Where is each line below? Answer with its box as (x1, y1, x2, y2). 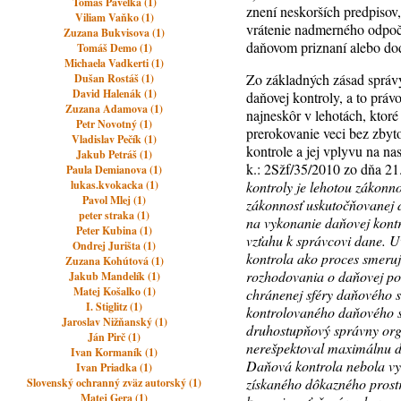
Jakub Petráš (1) (76, 147, 153, 162)
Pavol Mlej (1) (82, 192, 147, 208)
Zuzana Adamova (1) (65, 101, 164, 116)
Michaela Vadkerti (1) (64, 55, 165, 71)
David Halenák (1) (72, 86, 157, 101)
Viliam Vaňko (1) (74, 10, 154, 25)
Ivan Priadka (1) (76, 360, 153, 375)
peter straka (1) (79, 208, 150, 223)
